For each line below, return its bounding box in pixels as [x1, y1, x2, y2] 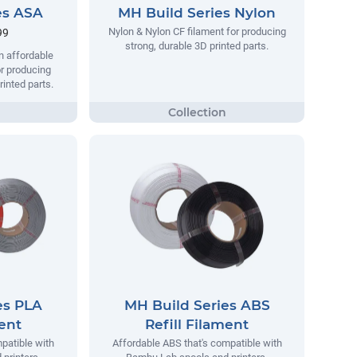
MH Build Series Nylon [118, 5, 276, 21]
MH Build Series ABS [124, 297, 270, 314]
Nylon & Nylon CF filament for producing [108, 25, 286, 37]
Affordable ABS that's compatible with [112, 337, 282, 350]
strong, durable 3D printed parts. [125, 40, 269, 52]
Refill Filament [145, 316, 249, 333]
